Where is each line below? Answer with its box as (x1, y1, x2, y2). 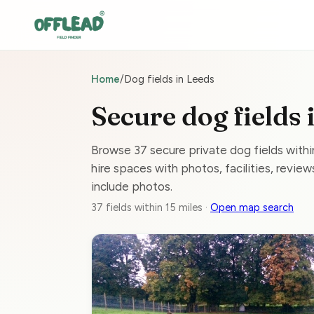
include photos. (91, 179, 172, 193)
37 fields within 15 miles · (91, 201, 210, 214)
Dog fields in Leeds (124, 73, 214, 86)
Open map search (210, 201, 294, 214)
